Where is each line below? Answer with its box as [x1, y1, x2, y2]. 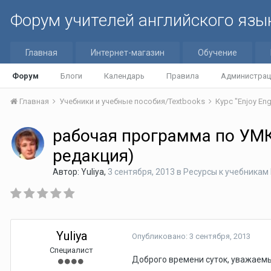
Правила [166, 71, 199, 80]
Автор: [53, 167, 81, 177]
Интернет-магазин [91, 48, 165, 57]
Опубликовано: [132, 232, 189, 241]
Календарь [104, 71, 145, 80]
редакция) [53, 146, 134, 166]
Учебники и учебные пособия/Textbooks [59, 97, 207, 106]
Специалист [50, 246, 93, 255]
